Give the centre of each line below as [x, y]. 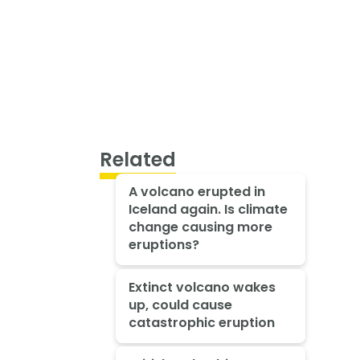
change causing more [200, 227]
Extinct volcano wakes [202, 287]
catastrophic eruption [201, 322]
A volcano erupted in [196, 191]
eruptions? [164, 244]
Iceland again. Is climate [208, 209]
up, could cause [180, 305]
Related [138, 160]
